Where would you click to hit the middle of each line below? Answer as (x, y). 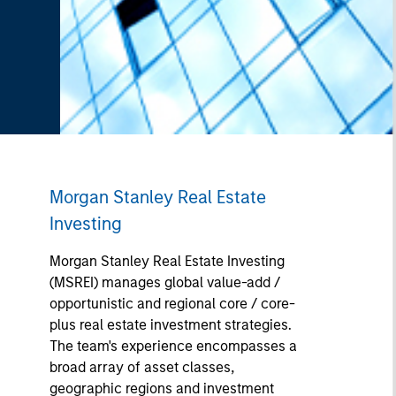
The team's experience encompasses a (173, 346)
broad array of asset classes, (141, 367)
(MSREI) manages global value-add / (164, 282)
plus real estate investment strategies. (170, 325)
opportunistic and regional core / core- (172, 304)
